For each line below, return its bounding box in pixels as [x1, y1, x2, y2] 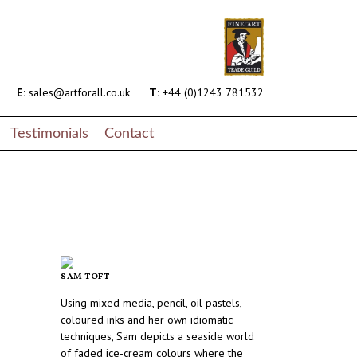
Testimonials [10, 126, 88, 140]
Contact [104, 126, 154, 140]
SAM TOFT [61, 271, 110, 284]
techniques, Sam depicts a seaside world [61, 329, 254, 344]
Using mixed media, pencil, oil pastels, [61, 296, 241, 311]
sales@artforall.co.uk [25, 85, 130, 100]
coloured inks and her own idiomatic [61, 312, 233, 328]
